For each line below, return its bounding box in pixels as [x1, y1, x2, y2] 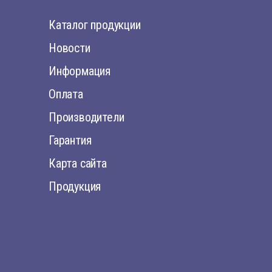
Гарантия [49, 133, 92, 148]
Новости [49, 41, 90, 55]
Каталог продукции [49, 18, 141, 32]
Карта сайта [49, 156, 107, 171]
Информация [49, 64, 110, 78]
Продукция [49, 179, 101, 194]
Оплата [49, 87, 83, 101]
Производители [49, 110, 124, 124]
